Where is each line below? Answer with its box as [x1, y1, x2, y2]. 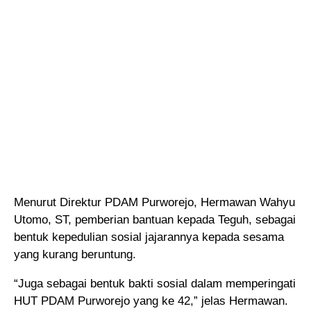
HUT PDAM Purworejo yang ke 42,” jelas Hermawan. [14, 294, 288, 308]
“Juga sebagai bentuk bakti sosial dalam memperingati [14, 277, 296, 291]
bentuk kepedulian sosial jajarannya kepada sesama [14, 230, 284, 244]
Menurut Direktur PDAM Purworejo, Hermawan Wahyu [14, 196, 295, 210]
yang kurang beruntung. [14, 248, 136, 262]
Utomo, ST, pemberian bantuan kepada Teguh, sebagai [14, 213, 296, 227]
